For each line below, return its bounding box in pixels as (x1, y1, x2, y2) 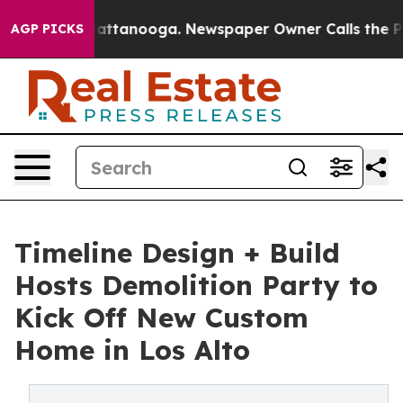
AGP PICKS (11, 21, 84, 37)
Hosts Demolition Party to (14, 268, 378, 302)
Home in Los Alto (14, 333, 250, 367)
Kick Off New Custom (14, 300, 309, 335)
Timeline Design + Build (14, 236, 340, 270)
